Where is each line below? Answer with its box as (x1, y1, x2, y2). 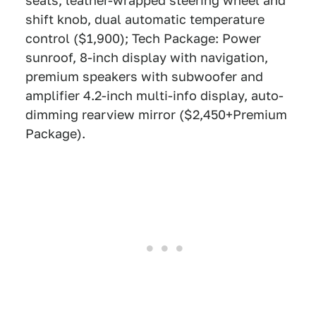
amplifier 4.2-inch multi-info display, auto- (25, 88, 284, 103)
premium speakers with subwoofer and (25, 69, 263, 84)
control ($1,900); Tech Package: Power (25, 31, 261, 46)
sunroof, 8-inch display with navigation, (25, 50, 268, 65)
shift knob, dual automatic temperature (25, 12, 265, 27)
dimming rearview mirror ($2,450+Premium (25, 107, 287, 122)
